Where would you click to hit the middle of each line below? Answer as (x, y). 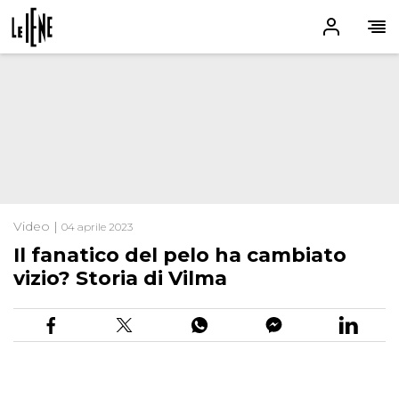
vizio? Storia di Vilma (120, 279)
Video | (37, 227)
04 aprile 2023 (97, 227)
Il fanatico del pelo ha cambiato (180, 256)
